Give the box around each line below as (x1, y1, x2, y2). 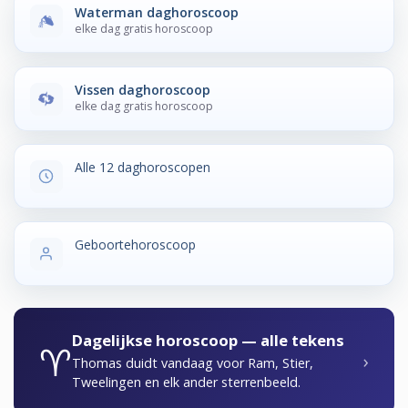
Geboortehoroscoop (75, 236, 197, 254)
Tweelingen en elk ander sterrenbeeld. (72, 372, 301, 391)
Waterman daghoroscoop (75, 3, 240, 21)
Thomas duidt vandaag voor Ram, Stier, (72, 353, 313, 372)
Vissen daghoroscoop (75, 80, 211, 98)
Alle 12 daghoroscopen (75, 158, 211, 176)
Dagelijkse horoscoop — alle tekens (72, 329, 344, 351)
